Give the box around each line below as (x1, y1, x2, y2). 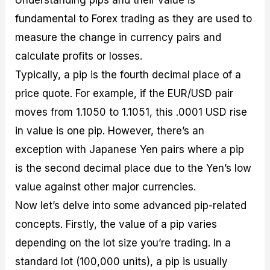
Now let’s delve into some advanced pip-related (15, 199, 247, 212)
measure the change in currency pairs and (15, 31, 222, 43)
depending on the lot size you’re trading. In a (15, 236, 231, 249)
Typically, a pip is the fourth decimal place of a (15, 68, 242, 81)
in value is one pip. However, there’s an (15, 124, 205, 137)
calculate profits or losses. (15, 49, 143, 62)
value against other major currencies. (15, 180, 196, 193)
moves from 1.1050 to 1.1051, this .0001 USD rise (15, 105, 248, 118)
